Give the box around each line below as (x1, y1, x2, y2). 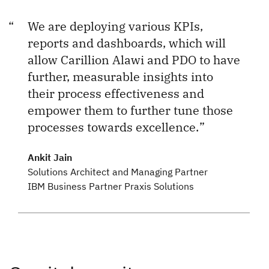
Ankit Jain (28, 151, 72, 163)
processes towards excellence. (28, 118, 202, 135)
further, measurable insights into (28, 68, 213, 85)
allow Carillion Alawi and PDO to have (28, 51, 240, 68)
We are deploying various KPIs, (28, 17, 203, 34)
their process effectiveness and (28, 85, 204, 101)
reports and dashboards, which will (28, 34, 226, 51)
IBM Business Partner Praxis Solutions (28, 180, 194, 192)
